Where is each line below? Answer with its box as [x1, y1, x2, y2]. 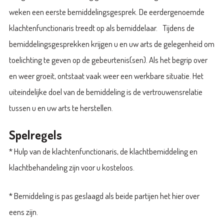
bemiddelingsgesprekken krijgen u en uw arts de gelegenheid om [8, 38, 214, 49]
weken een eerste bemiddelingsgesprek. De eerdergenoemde [8, 6, 204, 17]
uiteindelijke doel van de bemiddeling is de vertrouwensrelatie [8, 86, 202, 97]
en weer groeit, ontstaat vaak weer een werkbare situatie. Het [8, 70, 203, 81]
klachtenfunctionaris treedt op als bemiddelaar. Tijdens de [8, 22, 194, 33]
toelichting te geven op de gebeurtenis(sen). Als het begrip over [8, 54, 207, 65]
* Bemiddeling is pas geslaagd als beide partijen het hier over [8, 190, 199, 201]
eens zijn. [8, 206, 38, 217]
